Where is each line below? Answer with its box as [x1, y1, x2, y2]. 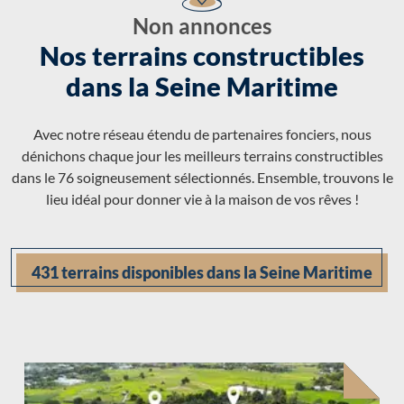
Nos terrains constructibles [40, 40, 364, 71]
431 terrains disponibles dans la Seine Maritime [32, 262, 372, 282]
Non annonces [133, 12, 271, 39]
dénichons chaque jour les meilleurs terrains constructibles [21, 146, 383, 164]
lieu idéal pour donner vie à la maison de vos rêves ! [45, 189, 359, 207]
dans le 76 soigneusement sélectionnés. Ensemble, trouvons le [11, 168, 393, 186]
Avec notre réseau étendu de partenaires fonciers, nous [32, 124, 372, 142]
